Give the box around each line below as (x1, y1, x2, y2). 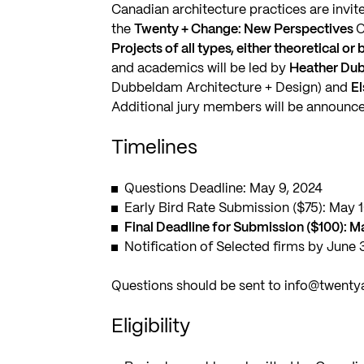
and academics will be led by (111, 62, 290, 75)
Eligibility (111, 317, 191, 336)
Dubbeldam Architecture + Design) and (111, 81, 352, 94)
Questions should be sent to (111, 279, 285, 292)
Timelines (111, 138, 198, 158)
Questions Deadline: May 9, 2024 (124, 182, 323, 195)
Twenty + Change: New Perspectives (134, 23, 357, 36)
